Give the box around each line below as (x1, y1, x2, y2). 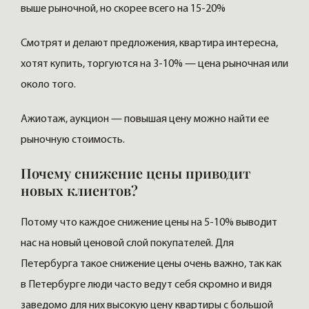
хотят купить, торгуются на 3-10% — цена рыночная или (21, 59, 288, 70)
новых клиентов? (21, 181, 138, 200)
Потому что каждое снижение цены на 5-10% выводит (21, 217, 277, 229)
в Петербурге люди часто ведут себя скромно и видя (21, 279, 272, 291)
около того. (21, 79, 76, 91)
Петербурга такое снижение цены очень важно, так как (21, 259, 281, 270)
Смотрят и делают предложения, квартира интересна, (21, 38, 278, 50)
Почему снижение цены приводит (21, 163, 250, 183)
